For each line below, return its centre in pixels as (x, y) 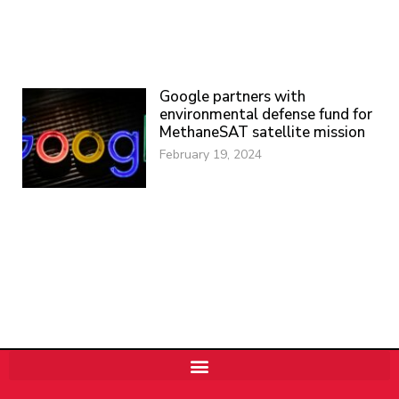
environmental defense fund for (266, 115)
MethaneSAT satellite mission (263, 133)
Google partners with (233, 97)
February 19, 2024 (211, 155)
